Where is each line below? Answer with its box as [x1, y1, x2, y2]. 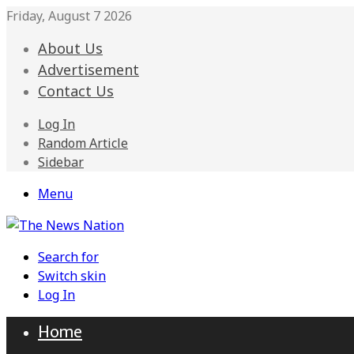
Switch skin [38, 267, 106, 284]
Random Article [38, 134, 128, 152]
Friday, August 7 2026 [6, 7, 132, 24]
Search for [38, 248, 99, 265]
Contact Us [38, 81, 114, 100]
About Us [38, 39, 103, 58]
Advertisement [38, 60, 139, 79]
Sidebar [38, 153, 84, 171]
